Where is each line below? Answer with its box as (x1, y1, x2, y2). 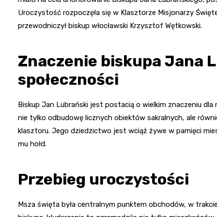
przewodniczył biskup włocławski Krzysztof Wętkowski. (18, 21, 202, 30)
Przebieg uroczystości (18, 170, 189, 188)
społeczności (18, 70, 119, 89)
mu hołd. (18, 139, 46, 148)
